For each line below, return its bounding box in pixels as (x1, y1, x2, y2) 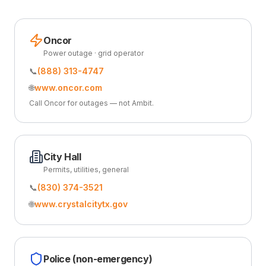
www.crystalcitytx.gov (34, 199, 128, 209)
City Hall (43, 151, 81, 163)
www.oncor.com (34, 83, 102, 93)
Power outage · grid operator (43, 49, 144, 58)
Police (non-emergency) (43, 253, 153, 265)
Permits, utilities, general (43, 165, 129, 174)
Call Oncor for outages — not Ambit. (29, 99, 154, 107)
